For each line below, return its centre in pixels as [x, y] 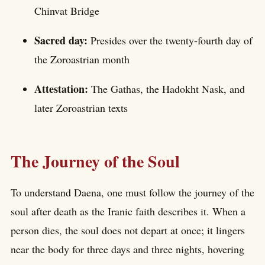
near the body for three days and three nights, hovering [127, 249]
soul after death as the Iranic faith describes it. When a [128, 211]
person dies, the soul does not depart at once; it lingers [128, 230]
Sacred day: [62, 41]
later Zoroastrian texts [81, 108]
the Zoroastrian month [82, 59]
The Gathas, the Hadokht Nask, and [168, 89]
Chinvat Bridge [67, 11]
